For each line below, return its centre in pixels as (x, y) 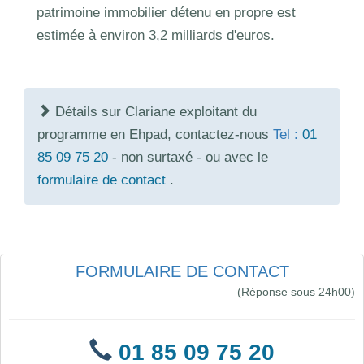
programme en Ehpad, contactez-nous (155, 134)
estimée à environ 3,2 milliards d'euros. (156, 35)
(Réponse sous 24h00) (296, 291)
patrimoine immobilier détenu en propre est (166, 12)
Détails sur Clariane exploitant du (154, 111)
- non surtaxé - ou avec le (188, 157)
